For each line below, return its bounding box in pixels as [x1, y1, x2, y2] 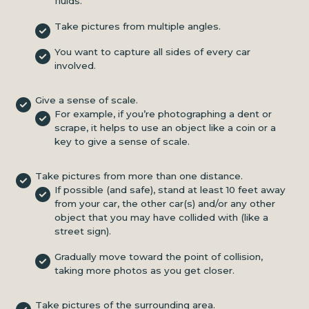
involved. [54, 59, 96, 71]
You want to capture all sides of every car [54, 46, 250, 57]
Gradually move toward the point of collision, [54, 250, 263, 262]
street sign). [54, 225, 111, 237]
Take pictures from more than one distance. [34, 170, 243, 181]
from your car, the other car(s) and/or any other [54, 197, 275, 209]
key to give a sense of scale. [54, 135, 190, 147]
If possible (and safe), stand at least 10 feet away [54, 183, 286, 195]
